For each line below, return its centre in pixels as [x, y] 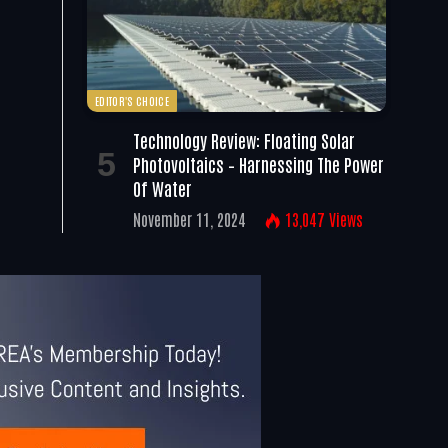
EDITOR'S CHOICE [132, 101]
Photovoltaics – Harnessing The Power [258, 164]
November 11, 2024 [189, 219]
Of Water [162, 188]
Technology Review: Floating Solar [244, 140]
